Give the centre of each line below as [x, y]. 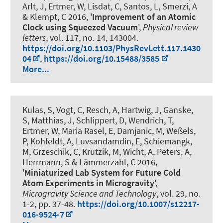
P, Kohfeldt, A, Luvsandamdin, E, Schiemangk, [107, 141]
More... [36, 69]
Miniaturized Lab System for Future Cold [103, 172]
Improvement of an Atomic [144, 16]
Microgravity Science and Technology [89, 193]
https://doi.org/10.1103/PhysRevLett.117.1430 [111, 48]
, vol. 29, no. [178, 193]
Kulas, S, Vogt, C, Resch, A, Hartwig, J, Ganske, [108, 110]
